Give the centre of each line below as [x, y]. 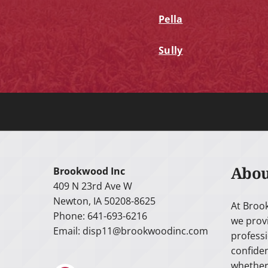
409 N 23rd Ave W [93, 186]
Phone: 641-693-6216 [100, 216]
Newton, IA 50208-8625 [105, 201]
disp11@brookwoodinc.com [146, 231]
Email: [68, 231]
